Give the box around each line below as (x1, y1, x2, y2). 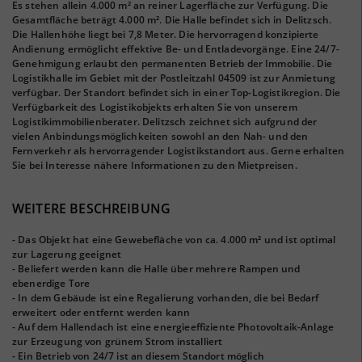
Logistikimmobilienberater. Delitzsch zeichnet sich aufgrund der (12, 115, 318, 128)
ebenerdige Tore (12, 276, 90, 290)
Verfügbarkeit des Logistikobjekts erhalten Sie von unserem (12, 100, 297, 114)
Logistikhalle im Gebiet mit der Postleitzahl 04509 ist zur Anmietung (12, 71, 336, 85)
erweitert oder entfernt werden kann (12, 305, 191, 319)
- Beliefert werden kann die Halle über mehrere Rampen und (12, 262, 301, 276)
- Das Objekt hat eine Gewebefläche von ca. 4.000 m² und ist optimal (12, 233, 336, 246)
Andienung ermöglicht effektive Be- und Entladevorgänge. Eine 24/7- (12, 42, 339, 56)
